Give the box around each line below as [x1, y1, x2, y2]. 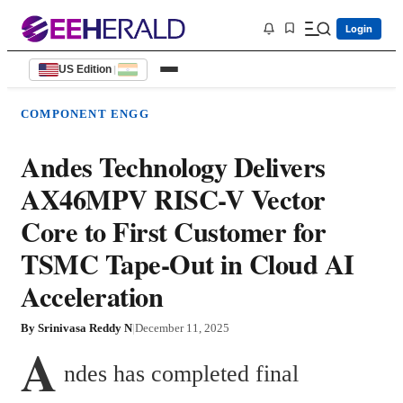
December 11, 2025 [135, 321, 229, 336]
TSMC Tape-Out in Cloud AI [21, 244, 354, 284]
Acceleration [21, 276, 163, 317]
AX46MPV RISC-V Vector [21, 179, 326, 219]
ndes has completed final [64, 361, 300, 388]
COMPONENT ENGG [21, 107, 149, 121]
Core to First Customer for [21, 211, 326, 252]
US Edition [58, 63, 112, 76]
